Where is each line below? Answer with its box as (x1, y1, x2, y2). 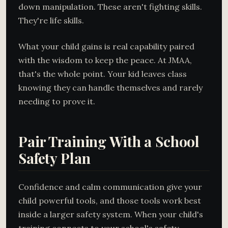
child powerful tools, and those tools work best (18, 195, 201, 206)
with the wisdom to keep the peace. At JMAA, (18, 55, 192, 65)
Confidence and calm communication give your (18, 182, 202, 192)
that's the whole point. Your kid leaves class (18, 69, 187, 79)
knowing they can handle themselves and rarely (18, 82, 203, 93)
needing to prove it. (18, 96, 95, 106)
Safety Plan (18, 149, 91, 167)
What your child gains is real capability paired (18, 41, 194, 51)
